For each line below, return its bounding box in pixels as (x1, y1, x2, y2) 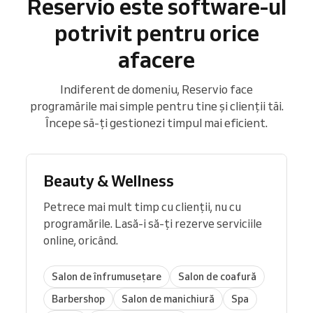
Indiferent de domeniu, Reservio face (60, 82, 253, 97)
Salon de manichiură (122, 292, 214, 305)
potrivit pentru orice (54, 19, 259, 48)
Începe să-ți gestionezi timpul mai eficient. (45, 115, 268, 131)
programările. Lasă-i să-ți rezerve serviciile (43, 217, 262, 231)
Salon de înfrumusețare (52, 270, 161, 283)
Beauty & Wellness (43, 171, 174, 191)
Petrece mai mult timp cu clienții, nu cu (43, 200, 241, 214)
